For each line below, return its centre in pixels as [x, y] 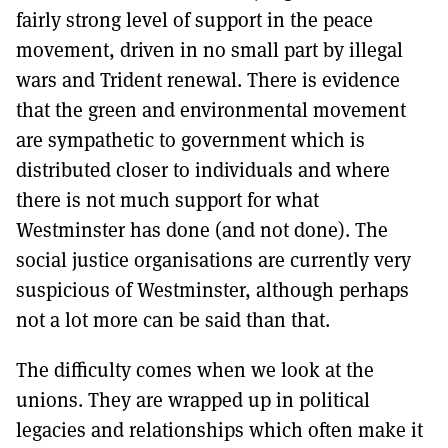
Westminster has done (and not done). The [202, 229]
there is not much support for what [167, 199]
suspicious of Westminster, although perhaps [212, 289]
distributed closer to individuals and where [203, 169]
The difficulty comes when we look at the [195, 369]
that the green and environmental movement [211, 109]
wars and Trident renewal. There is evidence [208, 79]
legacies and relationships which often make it [219, 429]
